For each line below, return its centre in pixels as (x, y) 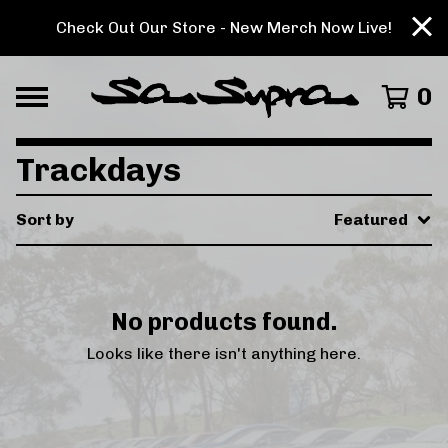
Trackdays (98, 170)
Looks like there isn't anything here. (224, 353)
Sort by (45, 219)
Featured (371, 219)
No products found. (224, 321)
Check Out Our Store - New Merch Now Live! (224, 27)
